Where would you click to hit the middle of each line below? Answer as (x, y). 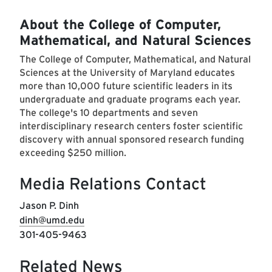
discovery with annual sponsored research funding (132, 140)
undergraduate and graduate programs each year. (130, 100)
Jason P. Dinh (49, 206)
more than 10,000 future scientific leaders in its (126, 86)
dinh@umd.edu (52, 220)
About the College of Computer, (120, 24)
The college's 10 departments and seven (109, 113)
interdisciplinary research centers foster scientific (131, 126)
